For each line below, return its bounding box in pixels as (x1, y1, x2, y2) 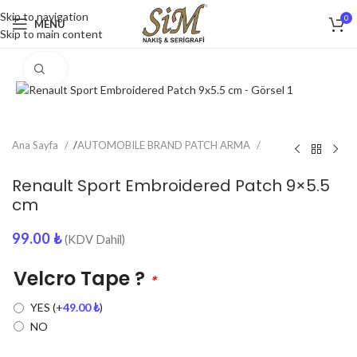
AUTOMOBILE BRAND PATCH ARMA (77, 139, 253, 152)
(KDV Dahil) (65, 233, 125, 247)
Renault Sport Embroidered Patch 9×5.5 (12, 175, 330, 198)
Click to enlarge (56, 63, 122, 75)
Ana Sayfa (12, 139, 61, 152)
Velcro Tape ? (14, 265, 150, 292)
